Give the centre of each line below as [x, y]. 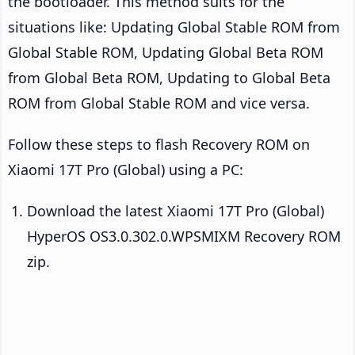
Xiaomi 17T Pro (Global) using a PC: [126, 170]
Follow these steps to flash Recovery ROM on [159, 145]
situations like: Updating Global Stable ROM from [174, 27]
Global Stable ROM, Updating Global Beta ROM [166, 53]
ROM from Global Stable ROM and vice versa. [159, 103]
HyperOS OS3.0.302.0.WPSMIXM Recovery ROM [184, 237]
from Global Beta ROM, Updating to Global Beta [169, 78]
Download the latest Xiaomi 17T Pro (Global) [176, 211]
